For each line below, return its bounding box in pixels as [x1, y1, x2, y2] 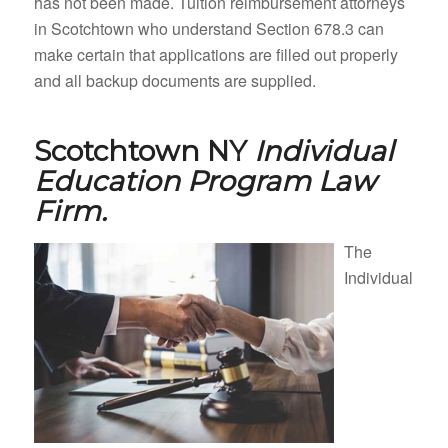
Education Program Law [33, 163, 376, 198]
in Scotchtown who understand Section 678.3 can [33, 16, 384, 40]
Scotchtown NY [33, 133, 254, 168]
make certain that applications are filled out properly [33, 42, 398, 66]
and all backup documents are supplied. [33, 68, 316, 92]
